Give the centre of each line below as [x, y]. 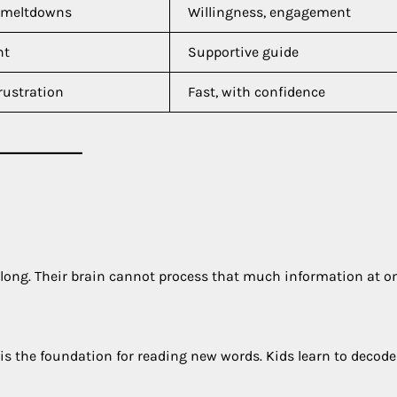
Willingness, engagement [269, 12]
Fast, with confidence [257, 91]
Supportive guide [243, 51]
